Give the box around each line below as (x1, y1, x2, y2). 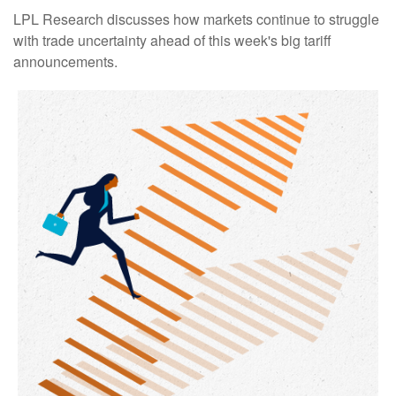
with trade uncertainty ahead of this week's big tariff (13, 30, 331, 50)
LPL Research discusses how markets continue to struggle (13, 9, 379, 29)
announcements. (13, 51, 118, 72)
